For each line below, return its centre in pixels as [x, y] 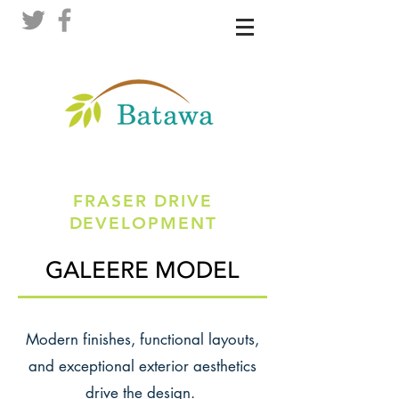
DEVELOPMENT [143, 223]
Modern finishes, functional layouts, [142, 339]
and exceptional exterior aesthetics [142, 366]
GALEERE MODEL [142, 271]
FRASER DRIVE [143, 201]
